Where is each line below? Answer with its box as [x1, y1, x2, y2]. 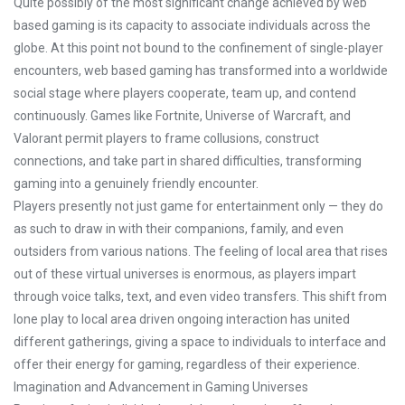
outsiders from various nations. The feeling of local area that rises [14, 244, 388, 259]
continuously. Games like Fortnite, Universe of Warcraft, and [14, 108, 351, 123]
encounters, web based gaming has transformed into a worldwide [14, 63, 388, 78]
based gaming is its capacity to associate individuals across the [14, 18, 371, 33]
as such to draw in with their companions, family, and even [14, 221, 344, 236]
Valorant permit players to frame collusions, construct [14, 131, 319, 146]
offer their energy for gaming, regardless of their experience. [14, 357, 360, 372]
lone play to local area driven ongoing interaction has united [14, 312, 350, 326]
